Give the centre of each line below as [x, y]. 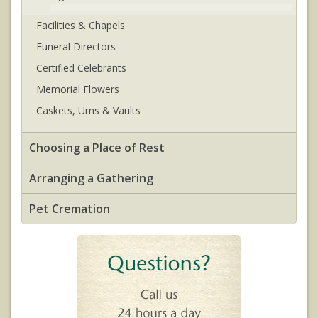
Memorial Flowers [78, 89]
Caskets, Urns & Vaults [88, 110]
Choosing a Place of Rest [97, 147]
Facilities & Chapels [81, 25]
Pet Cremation [70, 208]
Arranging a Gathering [91, 178]
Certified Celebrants [81, 67]
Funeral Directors [76, 46]
